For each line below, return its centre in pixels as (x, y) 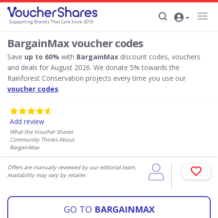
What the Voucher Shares (41, 132)
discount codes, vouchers (159, 57)
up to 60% (43, 57)
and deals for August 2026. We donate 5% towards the (93, 67)
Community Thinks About (42, 139)
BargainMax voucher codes (75, 43)
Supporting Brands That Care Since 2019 (51, 22)
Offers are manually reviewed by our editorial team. (72, 167)
